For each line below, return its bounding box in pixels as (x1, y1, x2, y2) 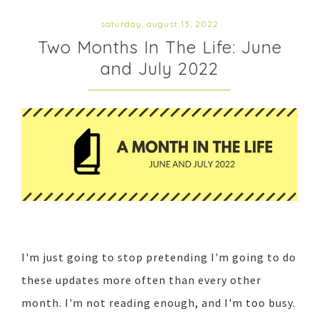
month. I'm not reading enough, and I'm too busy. (21, 295, 296, 310)
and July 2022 (100, 58, 219, 80)
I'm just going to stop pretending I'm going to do (21, 249, 296, 264)
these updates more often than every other (21, 272, 261, 287)
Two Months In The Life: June (37, 36, 282, 58)
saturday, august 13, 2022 (100, 19, 219, 30)
